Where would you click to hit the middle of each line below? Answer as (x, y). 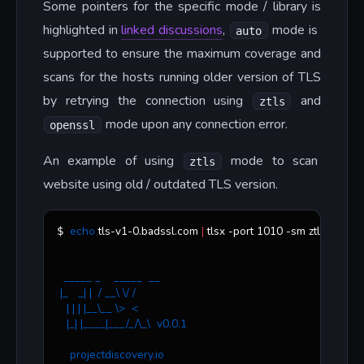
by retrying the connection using (148, 101)
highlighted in (82, 30)
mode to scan (271, 161)
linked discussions (172, 30)
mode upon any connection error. (195, 125)
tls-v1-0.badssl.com (148, 232)
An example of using (113, 161)
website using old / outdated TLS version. (160, 185)
